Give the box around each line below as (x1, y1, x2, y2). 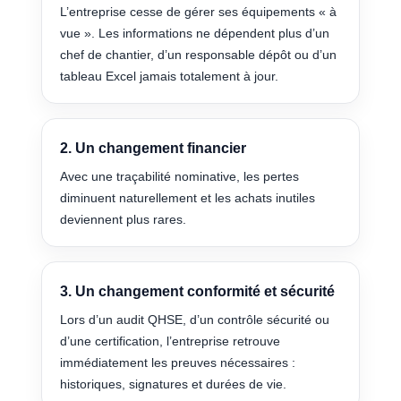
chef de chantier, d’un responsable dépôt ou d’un (60, 47, 337, 63)
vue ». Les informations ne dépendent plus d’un (60, 26, 330, 41)
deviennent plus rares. (60, 212, 187, 227)
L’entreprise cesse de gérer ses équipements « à (60, 4, 337, 20)
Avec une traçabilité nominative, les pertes (60, 169, 300, 184)
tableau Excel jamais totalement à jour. (60, 69, 279, 84)
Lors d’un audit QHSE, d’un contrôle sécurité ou (60, 312, 330, 328)
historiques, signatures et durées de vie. (60, 377, 287, 392)
